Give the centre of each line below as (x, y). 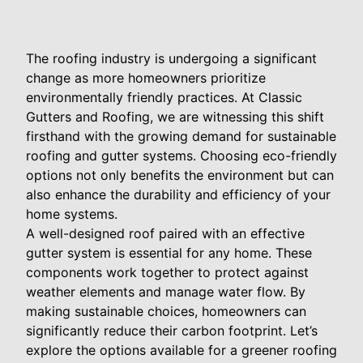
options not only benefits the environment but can (180, 175)
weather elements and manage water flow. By (166, 292)
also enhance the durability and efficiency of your (178, 195)
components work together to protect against (167, 273)
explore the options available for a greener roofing (181, 350)
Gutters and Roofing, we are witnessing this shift (175, 117)
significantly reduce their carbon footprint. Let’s (172, 331)
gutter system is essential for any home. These (169, 253)
